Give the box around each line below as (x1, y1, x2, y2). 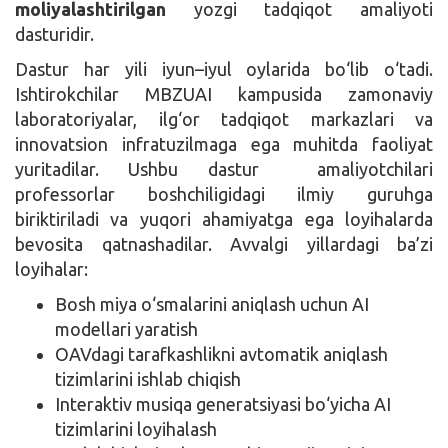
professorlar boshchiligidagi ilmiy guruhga (15, 183, 433, 204)
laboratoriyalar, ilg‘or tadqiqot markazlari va (15, 108, 433, 129)
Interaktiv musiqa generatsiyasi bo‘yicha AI (55, 393, 391, 414)
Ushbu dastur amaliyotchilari (128, 158, 433, 179)
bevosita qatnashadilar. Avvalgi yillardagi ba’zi (15, 233, 433, 254)
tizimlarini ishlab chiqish (55, 368, 241, 389)
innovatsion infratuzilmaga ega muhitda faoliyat (15, 133, 433, 154)
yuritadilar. (15, 158, 129, 179)
